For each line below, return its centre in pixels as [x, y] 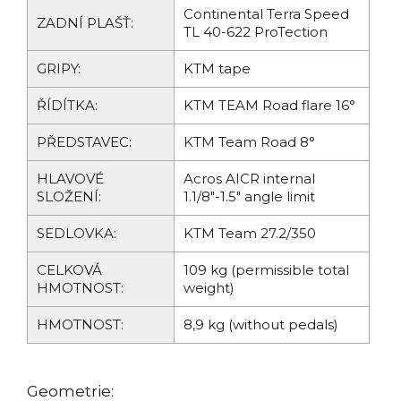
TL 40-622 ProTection [256, 32]
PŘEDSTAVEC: [84, 142]
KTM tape [217, 69]
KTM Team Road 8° [249, 142]
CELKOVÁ [69, 270]
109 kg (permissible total [266, 270]
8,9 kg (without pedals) [261, 325]
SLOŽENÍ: [69, 197]
